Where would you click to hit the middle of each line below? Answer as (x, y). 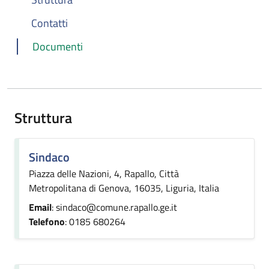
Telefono (47, 222)
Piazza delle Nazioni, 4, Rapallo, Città (104, 174)
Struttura (43, 118)
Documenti (58, 47)
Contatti (50, 23)
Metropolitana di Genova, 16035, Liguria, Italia (124, 188)
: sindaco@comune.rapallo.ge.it (114, 207)
